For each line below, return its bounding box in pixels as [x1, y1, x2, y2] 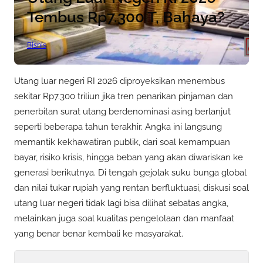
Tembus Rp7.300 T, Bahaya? [26, 8, 225, 26]
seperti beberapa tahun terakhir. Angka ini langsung [14, 121, 222, 132]
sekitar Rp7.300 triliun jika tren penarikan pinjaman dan [14, 90, 233, 102]
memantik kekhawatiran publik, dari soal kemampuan [14, 136, 230, 147]
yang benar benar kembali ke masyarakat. [14, 228, 183, 239]
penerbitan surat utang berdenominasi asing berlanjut [14, 106, 231, 117]
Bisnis [26, 41, 46, 50]
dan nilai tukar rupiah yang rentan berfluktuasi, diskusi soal [14, 182, 249, 193]
